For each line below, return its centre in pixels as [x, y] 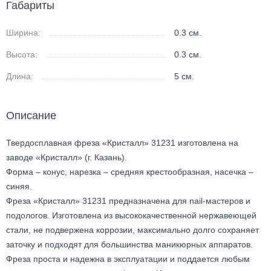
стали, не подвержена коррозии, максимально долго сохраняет [132, 230]
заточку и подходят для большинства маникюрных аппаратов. [129, 244]
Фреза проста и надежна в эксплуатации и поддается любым [128, 259]
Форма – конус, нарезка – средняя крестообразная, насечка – [130, 172]
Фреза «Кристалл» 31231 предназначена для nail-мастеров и [128, 201]
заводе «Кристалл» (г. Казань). [67, 157]
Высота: [22, 54]
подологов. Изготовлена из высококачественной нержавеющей [131, 215]
